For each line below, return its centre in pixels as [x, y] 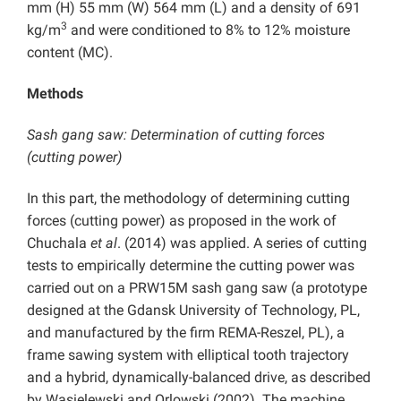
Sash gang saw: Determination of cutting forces [176, 135]
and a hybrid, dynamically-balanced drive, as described [199, 378]
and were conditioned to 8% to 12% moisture [209, 30]
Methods [55, 94]
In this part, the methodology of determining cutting [188, 199]
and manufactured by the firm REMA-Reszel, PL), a [186, 333]
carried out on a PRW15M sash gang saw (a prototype [197, 288]
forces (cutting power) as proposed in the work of [182, 221]
